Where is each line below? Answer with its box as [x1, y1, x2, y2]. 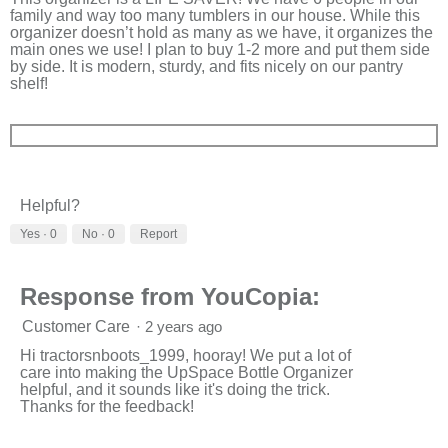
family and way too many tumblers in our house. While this [10, 6, 420, 24]
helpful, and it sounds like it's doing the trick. [20, 380, 330, 398]
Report [140, 226, 177, 241]
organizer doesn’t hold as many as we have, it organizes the [10, 23, 433, 41]
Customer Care [22, 317, 134, 335]
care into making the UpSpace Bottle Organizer [20, 363, 353, 381]
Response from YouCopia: [20, 282, 320, 310]
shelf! [10, 74, 48, 92]
